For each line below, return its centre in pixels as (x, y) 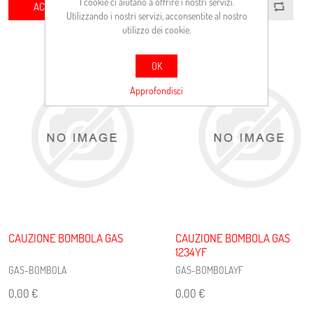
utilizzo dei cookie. (156, 29)
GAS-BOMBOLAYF (209, 270)
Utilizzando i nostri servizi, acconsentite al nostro (156, 15)
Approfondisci (156, 90)
